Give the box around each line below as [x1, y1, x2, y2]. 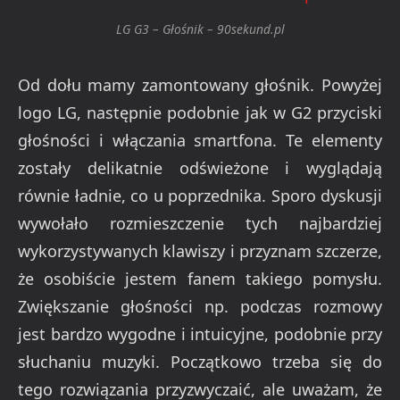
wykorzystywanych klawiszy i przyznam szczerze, [18, 240, 382, 262]
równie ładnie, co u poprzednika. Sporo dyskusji [18, 185, 382, 207]
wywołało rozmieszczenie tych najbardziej [18, 212, 382, 235]
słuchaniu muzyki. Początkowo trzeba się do [18, 351, 382, 373]
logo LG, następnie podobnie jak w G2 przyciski [18, 102, 382, 124]
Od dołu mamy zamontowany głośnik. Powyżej [18, 74, 382, 96]
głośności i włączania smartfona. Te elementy [18, 129, 382, 152]
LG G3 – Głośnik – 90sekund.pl [115, 20, 285, 37]
